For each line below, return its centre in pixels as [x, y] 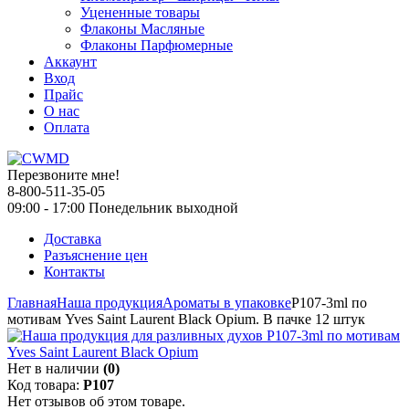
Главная [32, 303]
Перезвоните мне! [63, 175]
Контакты [74, 272]
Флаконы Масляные [142, 29]
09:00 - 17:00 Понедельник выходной [123, 208]
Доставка [73, 239]
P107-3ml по [329, 303]
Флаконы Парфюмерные [157, 45]
